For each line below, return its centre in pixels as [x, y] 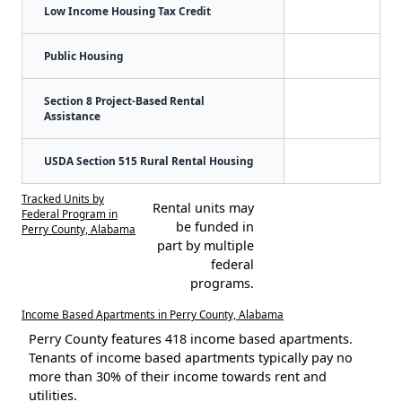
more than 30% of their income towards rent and [178, 376]
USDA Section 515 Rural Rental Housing [149, 160]
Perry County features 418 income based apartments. [191, 338]
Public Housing [83, 55]
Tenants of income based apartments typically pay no [191, 357]
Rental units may [203, 207]
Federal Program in [70, 213]
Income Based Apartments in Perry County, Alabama [153, 314]
